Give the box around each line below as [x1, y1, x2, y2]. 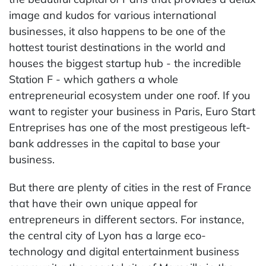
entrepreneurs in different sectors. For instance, [9, 213, 244, 226]
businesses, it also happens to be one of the [9, 24, 226, 38]
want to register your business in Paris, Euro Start [9, 104, 255, 118]
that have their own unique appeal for [9, 197, 198, 210]
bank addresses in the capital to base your [9, 137, 220, 150]
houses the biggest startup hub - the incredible [9, 56, 241, 70]
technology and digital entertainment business [9, 245, 239, 258]
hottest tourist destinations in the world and [9, 40, 226, 54]
